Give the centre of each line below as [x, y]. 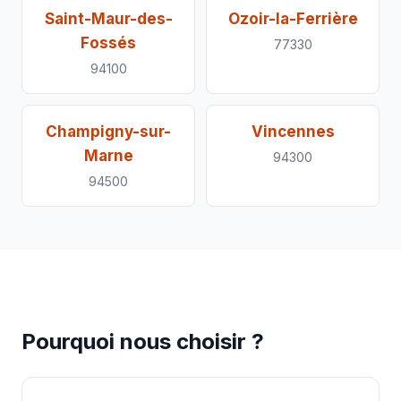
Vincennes [293, 132]
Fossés [108, 43]
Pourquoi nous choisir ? [143, 341]
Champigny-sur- [108, 132]
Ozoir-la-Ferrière [293, 19]
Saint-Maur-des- [108, 19]
